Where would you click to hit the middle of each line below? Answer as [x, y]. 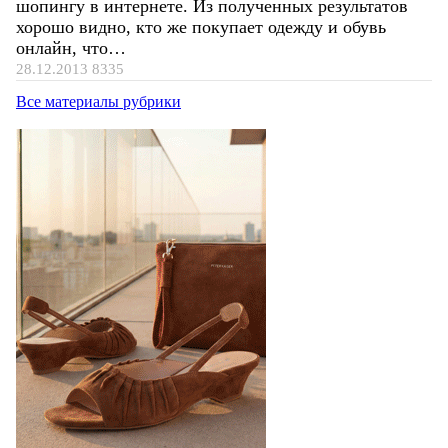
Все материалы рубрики [98, 102]
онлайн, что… [71, 48]
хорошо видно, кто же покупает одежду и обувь [201, 27]
